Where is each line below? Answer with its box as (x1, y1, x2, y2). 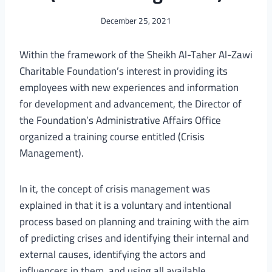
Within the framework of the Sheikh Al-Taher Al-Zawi (19, 45, 253, 65)
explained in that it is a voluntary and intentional (19, 195, 231, 216)
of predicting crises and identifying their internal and (19, 228, 249, 248)
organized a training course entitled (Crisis (19, 127, 205, 147)
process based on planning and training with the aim (19, 212, 249, 232)
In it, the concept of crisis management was (19, 179, 210, 199)
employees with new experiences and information (19, 78, 239, 98)
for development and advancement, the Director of (19, 94, 242, 114)
